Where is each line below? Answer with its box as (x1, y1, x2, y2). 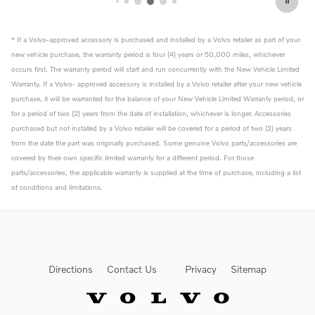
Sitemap (231, 263, 266, 275)
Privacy (185, 263, 217, 275)
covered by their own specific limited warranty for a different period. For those (11, 153, 254, 162)
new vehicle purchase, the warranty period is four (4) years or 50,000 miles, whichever (11, 49, 285, 58)
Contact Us (107, 263, 157, 275)
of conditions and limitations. (11, 182, 103, 191)
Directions (49, 263, 93, 275)
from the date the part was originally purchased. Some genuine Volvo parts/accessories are (11, 138, 297, 147)
